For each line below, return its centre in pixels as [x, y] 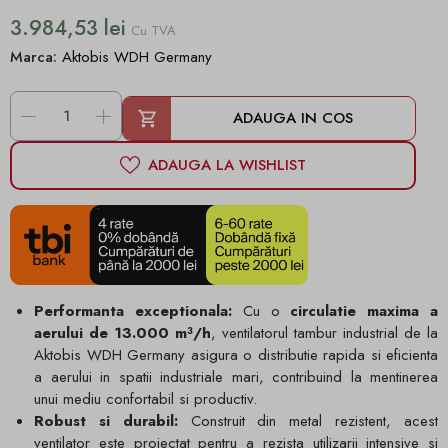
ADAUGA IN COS [292, 117]
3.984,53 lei [68, 27]
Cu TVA [153, 30]
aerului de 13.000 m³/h [122, 332]
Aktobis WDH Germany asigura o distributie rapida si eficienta [236, 354]
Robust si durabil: [106, 420]
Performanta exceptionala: [133, 310]
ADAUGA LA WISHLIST [226, 165]
